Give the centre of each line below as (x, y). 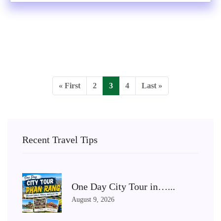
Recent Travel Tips (60, 140)
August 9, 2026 (93, 199)
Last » (152, 86)
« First (70, 86)
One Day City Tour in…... (123, 186)
